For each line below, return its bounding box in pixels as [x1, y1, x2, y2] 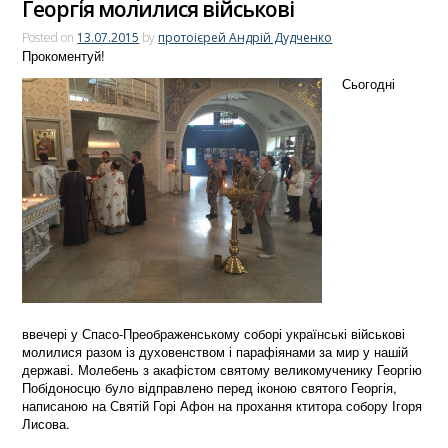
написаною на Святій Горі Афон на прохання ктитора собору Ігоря [22, 395, 423, 415]
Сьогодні [342, 73, 396, 93]
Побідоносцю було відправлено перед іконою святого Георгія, [22, 377, 398, 397]
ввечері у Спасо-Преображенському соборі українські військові [22, 323, 406, 343]
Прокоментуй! [22, 45, 106, 65]
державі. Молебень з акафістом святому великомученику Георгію [22, 359, 423, 379]
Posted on [22, 28, 78, 46]
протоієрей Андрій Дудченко [158, 28, 333, 46]
